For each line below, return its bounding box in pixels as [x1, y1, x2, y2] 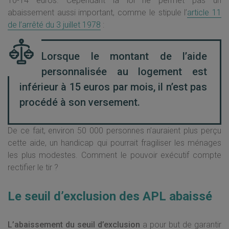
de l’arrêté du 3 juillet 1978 [8, 20, 101, 30]
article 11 [187, 8, 222, 17]
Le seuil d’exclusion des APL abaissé [8, 189, 212, 203]
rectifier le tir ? [8, 163, 58, 172]
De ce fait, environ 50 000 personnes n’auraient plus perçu [8, 126, 221, 135]
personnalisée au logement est [41, 65, 207, 78]
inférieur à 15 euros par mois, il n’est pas [19, 81, 207, 93]
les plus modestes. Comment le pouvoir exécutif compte [8, 150, 221, 160]
